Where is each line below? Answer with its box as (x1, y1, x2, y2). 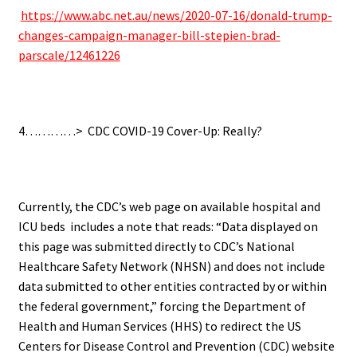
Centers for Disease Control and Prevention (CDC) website (18, 338, 335, 355)
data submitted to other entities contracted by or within (18, 278, 327, 295)
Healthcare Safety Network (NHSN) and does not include (18, 258, 325, 275)
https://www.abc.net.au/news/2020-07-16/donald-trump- (20, 6, 332, 23)
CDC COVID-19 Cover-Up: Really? (84, 123, 262, 139)
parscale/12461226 (18, 46, 120, 63)
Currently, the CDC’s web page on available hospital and (18, 198, 320, 215)
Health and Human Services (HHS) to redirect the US (18, 318, 301, 335)
